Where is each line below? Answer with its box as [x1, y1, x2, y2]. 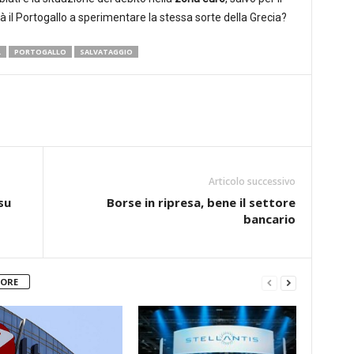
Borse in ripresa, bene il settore [106, 194, 296, 210]
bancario [243, 211, 296, 227]
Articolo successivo [208, 175, 296, 188]
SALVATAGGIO [79, 47, 133, 57]
